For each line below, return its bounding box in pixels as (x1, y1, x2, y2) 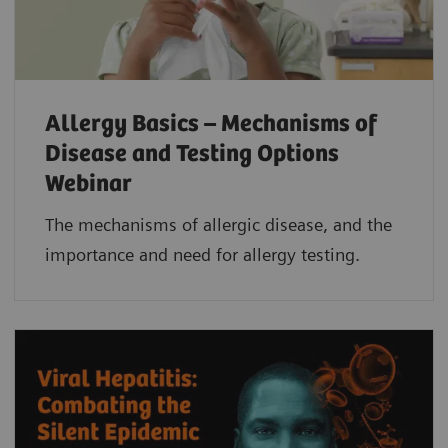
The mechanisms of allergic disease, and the (45, 213, 392, 235)
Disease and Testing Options (45, 140, 339, 168)
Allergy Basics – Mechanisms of (45, 110, 377, 138)
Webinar (45, 170, 132, 198)
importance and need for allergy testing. (45, 243, 360, 265)
